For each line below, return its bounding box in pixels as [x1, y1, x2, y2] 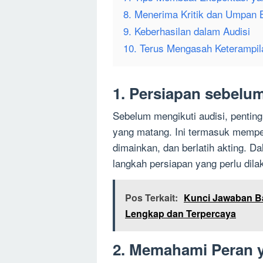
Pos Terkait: [125, 191, 178, 205]
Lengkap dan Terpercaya [125, 207, 236, 221]
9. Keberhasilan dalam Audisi [123, 23, 250, 39]
